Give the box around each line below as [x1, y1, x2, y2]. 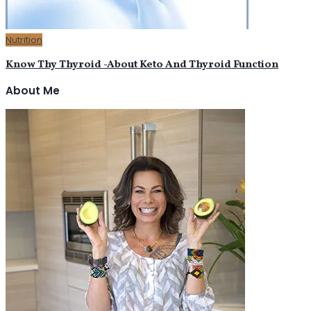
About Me [6, 83, 60, 99]
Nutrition [6, 33, 42, 47]
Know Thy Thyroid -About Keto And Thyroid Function [6, 57, 278, 72]
